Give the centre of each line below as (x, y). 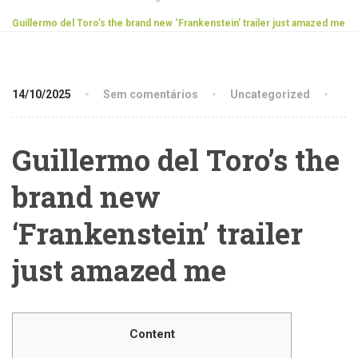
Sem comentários (151, 94)
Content (152, 334)
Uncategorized (270, 94)
